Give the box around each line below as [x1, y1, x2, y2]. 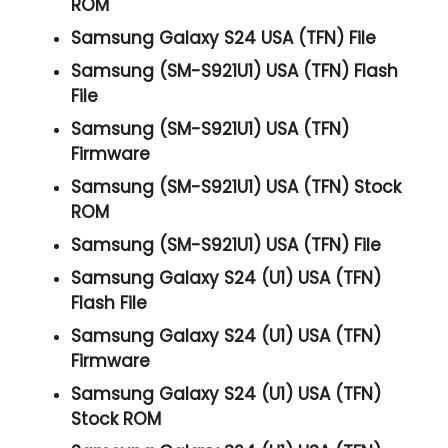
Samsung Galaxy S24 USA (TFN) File [71, 26, 377, 51]
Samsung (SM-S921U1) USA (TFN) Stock [71, 175, 402, 200]
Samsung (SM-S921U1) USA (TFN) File [71, 233, 382, 258]
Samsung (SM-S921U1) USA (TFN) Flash [71, 59, 399, 84]
